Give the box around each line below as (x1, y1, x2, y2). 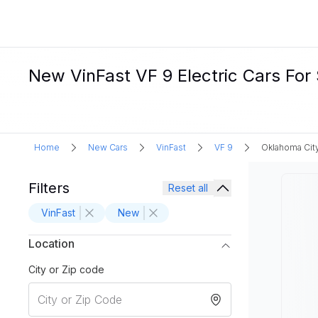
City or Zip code (28, 263, 104, 275)
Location (28, 236, 75, 251)
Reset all (168, 182, 208, 194)
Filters (28, 180, 70, 197)
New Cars (88, 142, 128, 153)
